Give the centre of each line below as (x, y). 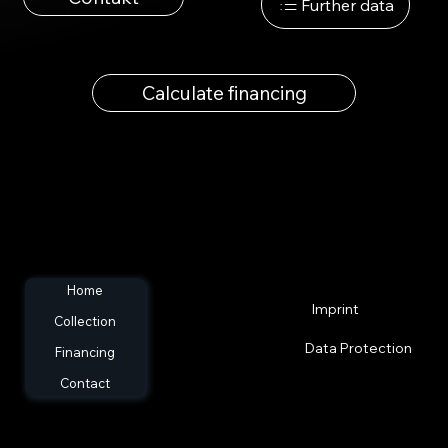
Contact (84, 383)
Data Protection (358, 347)
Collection (84, 321)
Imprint (335, 309)
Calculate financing (224, 92)
